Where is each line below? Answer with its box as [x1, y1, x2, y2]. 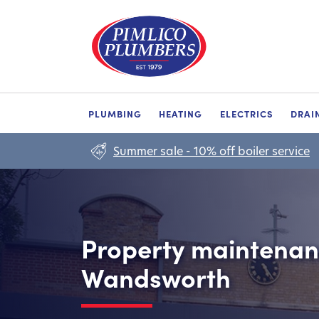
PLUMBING [88, 107, 142, 120]
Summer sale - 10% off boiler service [113, 143, 310, 158]
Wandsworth [81, 259, 231, 294]
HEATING [159, 107, 203, 120]
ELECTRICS [219, 107, 273, 120]
